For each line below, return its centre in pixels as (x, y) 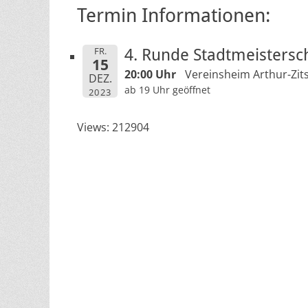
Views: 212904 (113, 127)
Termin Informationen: (174, 15)
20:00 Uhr (150, 74)
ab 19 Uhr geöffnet (167, 90)
